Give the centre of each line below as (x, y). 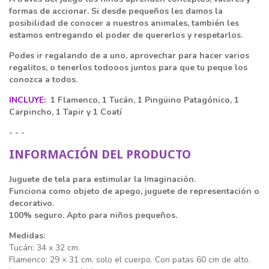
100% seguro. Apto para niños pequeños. (93, 216)
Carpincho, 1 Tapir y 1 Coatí (65, 112)
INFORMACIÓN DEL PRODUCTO (100, 155)
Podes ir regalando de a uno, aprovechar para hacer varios (129, 56)
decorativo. (32, 204)
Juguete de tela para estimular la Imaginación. (102, 180)
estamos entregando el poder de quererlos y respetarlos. (126, 35)
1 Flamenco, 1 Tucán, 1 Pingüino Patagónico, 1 (144, 100)
